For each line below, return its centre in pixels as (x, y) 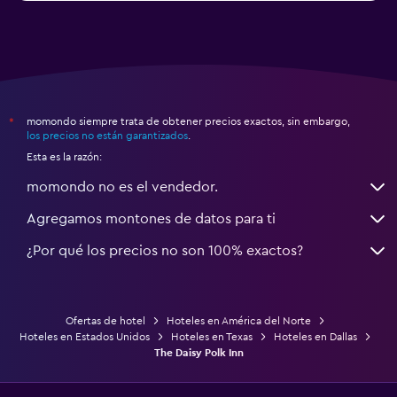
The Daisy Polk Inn (198, 352)
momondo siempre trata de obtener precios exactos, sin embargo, (188, 121)
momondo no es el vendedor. (122, 187)
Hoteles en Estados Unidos (84, 336)
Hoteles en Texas (211, 336)
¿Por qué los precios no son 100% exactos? (165, 250)
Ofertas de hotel (105, 320)
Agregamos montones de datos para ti (151, 218)
